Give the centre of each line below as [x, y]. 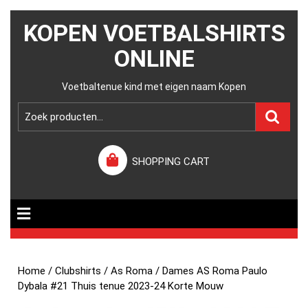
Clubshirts [78, 271]
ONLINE [154, 58]
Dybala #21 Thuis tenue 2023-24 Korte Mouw [121, 286]
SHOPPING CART [171, 162]
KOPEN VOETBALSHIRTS [154, 33]
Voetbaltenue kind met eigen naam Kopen [154, 87]
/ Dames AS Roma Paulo [210, 271]
